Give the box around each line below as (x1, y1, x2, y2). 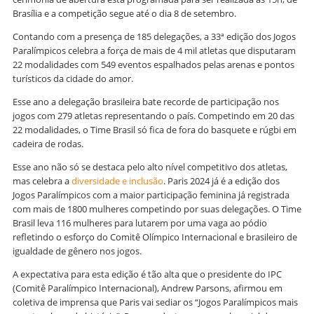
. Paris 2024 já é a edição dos (163, 174, 280, 187)
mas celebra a (13, 174, 71, 187)
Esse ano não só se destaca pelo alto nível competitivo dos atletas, (13, 160, 287, 173)
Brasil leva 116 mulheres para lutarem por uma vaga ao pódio (13, 216, 267, 229)
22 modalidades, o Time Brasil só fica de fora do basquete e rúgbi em (13, 123, 296, 136)
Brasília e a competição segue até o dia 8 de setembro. (13, 6, 236, 20)
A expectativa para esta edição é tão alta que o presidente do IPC (13, 267, 282, 280)
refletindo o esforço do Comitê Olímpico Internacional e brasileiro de (13, 230, 297, 243)
